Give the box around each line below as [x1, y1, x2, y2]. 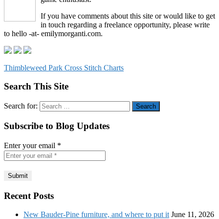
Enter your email [4, 141, 57, 150]
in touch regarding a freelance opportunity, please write [41, 20, 210, 29]
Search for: [4, 102, 38, 110]
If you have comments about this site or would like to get [41, 11, 215, 20]
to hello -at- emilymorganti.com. [4, 29, 103, 38]
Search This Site [4, 81, 68, 92]
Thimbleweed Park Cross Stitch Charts [4, 63, 124, 72]
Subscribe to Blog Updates [4, 120, 109, 131]
